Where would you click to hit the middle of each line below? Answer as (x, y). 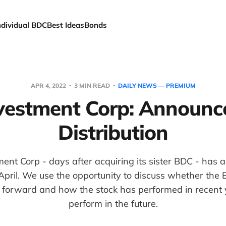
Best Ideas (66, 25)
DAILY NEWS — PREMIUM (157, 86)
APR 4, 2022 (49, 86)
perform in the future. (113, 204)
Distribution (113, 132)
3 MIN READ (92, 86)
